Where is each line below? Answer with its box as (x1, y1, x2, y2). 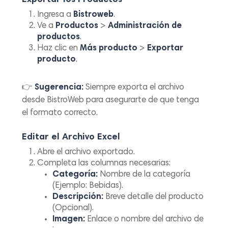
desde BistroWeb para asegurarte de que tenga (22, 96, 199, 105)
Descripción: (52, 192, 104, 202)
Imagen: (52, 215, 85, 224)
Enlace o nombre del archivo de (85, 215, 204, 224)
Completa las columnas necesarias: (37, 159, 171, 168)
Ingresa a (37, 11, 74, 20)
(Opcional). (52, 204, 94, 213)
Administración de (108, 22, 182, 31)
